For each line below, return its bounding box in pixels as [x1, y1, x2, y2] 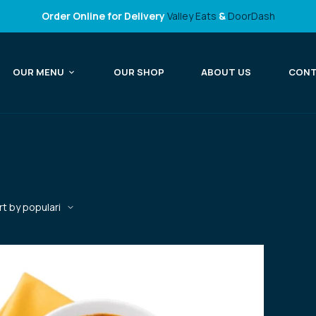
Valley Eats [166, 9, 217, 23]
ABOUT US [201, 66, 252, 79]
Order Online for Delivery [41, 9, 167, 23]
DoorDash [227, 9, 275, 23]
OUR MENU [13, 66, 65, 79]
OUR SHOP [113, 66, 164, 79]
